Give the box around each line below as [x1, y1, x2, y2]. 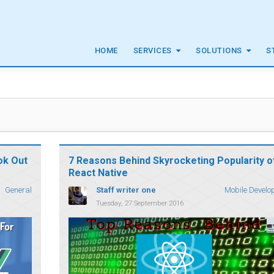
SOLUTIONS [196, 46, 242, 55]
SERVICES [133, 46, 172, 55]
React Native [68, 166, 128, 179]
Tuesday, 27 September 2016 [95, 199, 183, 208]
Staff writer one [95, 185, 156, 194]
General [4, 185, 32, 195]
